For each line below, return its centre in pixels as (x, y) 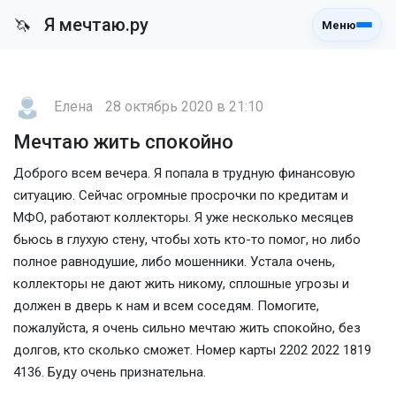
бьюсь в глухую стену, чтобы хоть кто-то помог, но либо (187, 240)
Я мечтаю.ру (94, 25)
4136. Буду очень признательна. (110, 372)
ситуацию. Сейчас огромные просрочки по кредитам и (181, 195)
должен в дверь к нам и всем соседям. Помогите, (166, 306)
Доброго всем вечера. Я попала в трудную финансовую (184, 173)
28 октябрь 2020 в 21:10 (184, 107)
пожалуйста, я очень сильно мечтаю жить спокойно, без (187, 328)
